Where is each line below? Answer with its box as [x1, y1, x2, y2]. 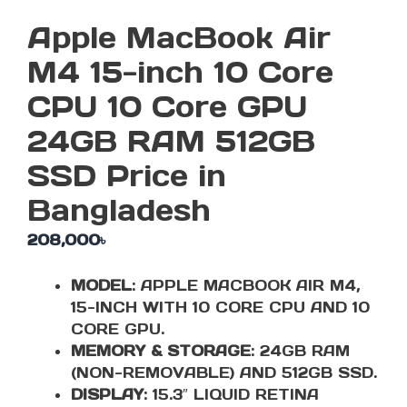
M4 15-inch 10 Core [27, 53, 333, 91]
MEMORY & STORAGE [71, 341, 251, 360]
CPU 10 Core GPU [27, 87, 307, 125]
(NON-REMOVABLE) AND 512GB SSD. [71, 362, 377, 382]
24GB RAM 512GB [27, 122, 315, 160]
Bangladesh [27, 191, 211, 229]
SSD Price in [27, 156, 226, 194]
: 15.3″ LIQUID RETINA [144, 384, 319, 403]
